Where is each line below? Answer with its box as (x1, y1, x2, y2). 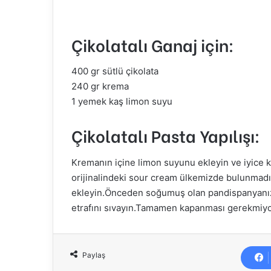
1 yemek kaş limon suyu (71, 96, 172, 108)
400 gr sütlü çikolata (71, 65, 158, 77)
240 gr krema (71, 80, 129, 93)
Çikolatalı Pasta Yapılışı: (71, 123, 260, 148)
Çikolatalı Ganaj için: (71, 32, 234, 56)
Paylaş (82, 250, 105, 260)
